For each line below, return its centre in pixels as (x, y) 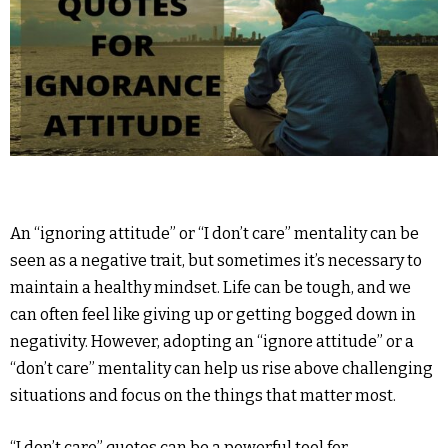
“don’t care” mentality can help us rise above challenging (221, 369)
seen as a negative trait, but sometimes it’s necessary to (216, 261)
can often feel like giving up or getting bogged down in (213, 315)
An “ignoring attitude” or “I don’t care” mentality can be (214, 234)
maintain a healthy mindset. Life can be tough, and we (210, 288)
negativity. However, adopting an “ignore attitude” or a (212, 342)
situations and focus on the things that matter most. (203, 396)
